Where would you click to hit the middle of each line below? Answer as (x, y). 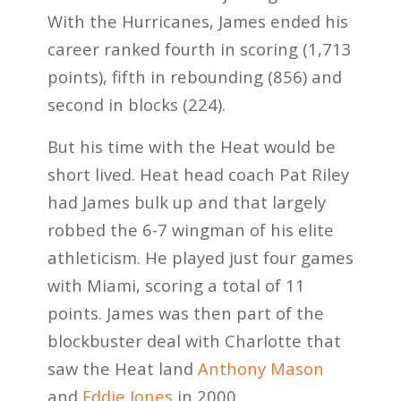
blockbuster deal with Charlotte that (194, 340)
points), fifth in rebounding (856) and (194, 76)
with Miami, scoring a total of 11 (176, 285)
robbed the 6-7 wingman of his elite (190, 229)
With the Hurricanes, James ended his (197, 21)
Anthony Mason (260, 368)
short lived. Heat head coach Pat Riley (198, 174)
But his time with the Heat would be (191, 146)
